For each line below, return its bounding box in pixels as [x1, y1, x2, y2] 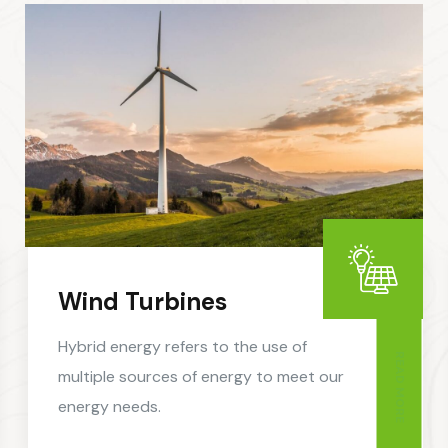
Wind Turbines [58, 286, 227, 318]
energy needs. [58, 396, 161, 418]
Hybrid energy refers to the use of [58, 336, 307, 358]
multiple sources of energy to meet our [58, 366, 344, 388]
